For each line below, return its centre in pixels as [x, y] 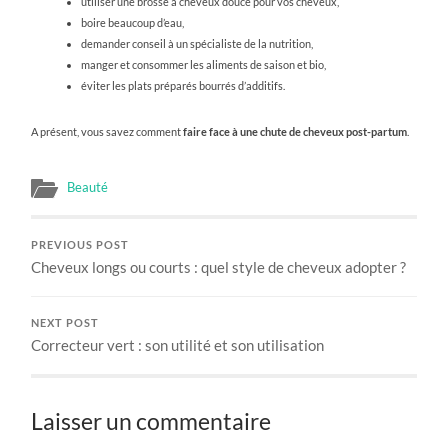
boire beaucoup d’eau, [133, 22]
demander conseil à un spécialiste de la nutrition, [197, 43]
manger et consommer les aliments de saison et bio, [204, 64]
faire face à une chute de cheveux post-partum [295, 131]
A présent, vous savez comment [107, 131]
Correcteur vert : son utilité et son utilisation [178, 344]
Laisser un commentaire [151, 421]
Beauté [88, 186]
